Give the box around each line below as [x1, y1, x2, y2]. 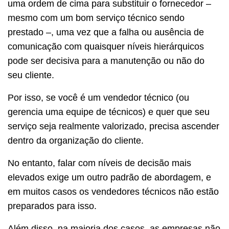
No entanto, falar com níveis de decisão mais [8, 157, 191, 168]
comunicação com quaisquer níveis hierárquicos [8, 41, 204, 52]
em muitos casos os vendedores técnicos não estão [8, 186, 219, 197]
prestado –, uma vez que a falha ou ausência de [8, 27, 204, 37]
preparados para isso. [8, 200, 97, 211]
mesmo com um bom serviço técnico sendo [8, 12, 185, 23]
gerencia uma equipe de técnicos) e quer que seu [8, 106, 210, 117]
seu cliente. [8, 70, 54, 80]
